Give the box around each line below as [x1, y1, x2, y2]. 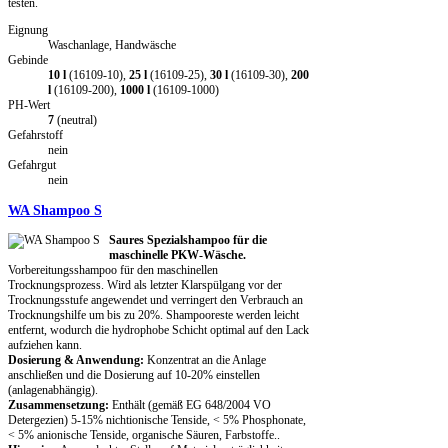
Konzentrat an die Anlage [144, 353, 266, 368]
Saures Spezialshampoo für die [109, 233, 267, 248]
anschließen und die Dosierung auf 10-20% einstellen [8, 368, 260, 383]
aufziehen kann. [8, 338, 82, 353]
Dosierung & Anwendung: [8, 353, 144, 368]
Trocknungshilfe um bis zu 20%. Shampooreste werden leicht [8, 308, 299, 323]
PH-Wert [8, 98, 50, 113]
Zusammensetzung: [8, 398, 109, 413]
